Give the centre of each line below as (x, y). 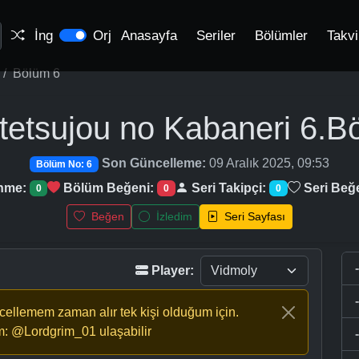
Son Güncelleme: (153, 163)
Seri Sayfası (253, 217)
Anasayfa (149, 36)
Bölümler (281, 36)
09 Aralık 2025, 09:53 (267, 163)
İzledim (173, 217)
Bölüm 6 (36, 73)
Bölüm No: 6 (64, 164)
